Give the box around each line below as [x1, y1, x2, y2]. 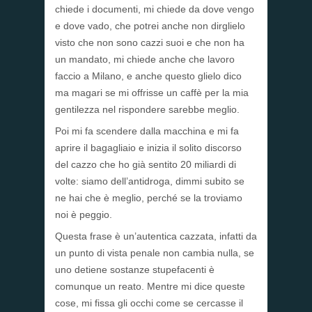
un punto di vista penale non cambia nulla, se [55, 247, 254, 259]
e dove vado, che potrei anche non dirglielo [55, 20, 245, 32]
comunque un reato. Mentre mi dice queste [55, 281, 245, 292]
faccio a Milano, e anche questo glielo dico [55, 70, 242, 82]
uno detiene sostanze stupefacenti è [55, 264, 214, 276]
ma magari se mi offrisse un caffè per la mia [55, 87, 249, 99]
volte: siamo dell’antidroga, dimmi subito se [55, 175, 244, 187]
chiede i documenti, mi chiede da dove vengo [55, 3, 254, 15]
